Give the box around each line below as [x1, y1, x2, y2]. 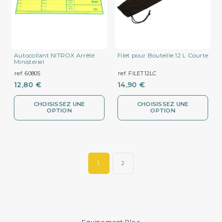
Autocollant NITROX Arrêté [14, 51, 95, 59]
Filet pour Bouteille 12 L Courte [117, 51, 208, 59]
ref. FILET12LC [118, 69, 157, 77]
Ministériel [14, 57, 44, 65]
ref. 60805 [14, 69, 41, 77]
